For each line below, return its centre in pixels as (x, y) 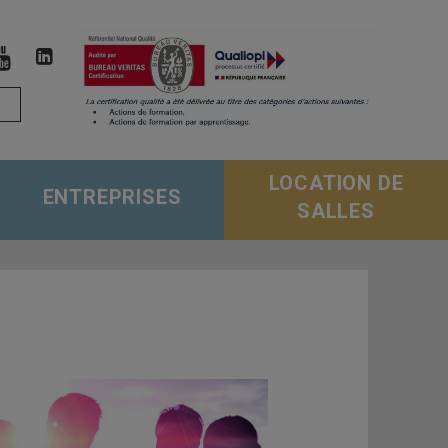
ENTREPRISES (112, 197)
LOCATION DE (336, 183)
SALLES (336, 211)
